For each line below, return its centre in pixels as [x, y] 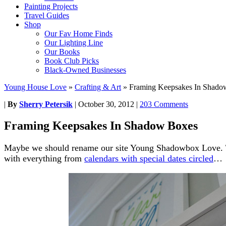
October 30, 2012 [106, 104]
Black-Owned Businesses [85, 70]
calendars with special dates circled [149, 158]
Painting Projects [51, 6]
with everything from [44, 158]
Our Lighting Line [74, 43]
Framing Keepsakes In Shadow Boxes [101, 125]
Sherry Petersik [46, 104]
